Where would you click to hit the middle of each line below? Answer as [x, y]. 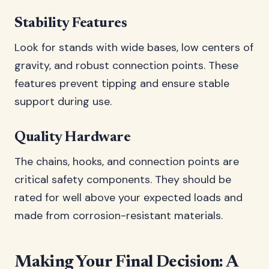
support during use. [63, 101]
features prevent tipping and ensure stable [122, 83]
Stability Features [71, 23]
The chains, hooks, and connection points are [127, 162]
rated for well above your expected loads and [128, 198]
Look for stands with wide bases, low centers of [134, 47]
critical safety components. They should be [123, 180]
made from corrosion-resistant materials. [119, 216]
